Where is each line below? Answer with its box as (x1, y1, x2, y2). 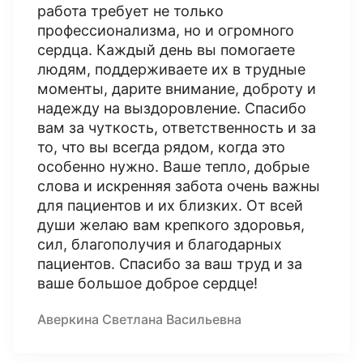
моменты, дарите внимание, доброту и (37, 80, 316, 97)
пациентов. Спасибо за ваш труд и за (37, 255, 302, 272)
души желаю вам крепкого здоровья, (37, 216, 305, 233)
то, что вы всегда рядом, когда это (37, 139, 285, 156)
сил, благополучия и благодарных (37, 236, 282, 253)
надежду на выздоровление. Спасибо (37, 100, 306, 117)
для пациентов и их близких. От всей (37, 197, 303, 214)
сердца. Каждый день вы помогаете (37, 41, 295, 58)
